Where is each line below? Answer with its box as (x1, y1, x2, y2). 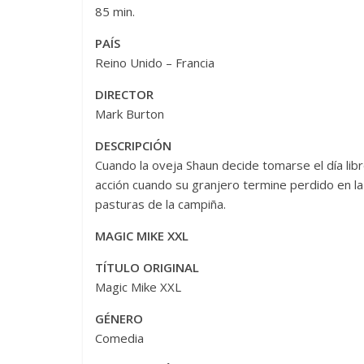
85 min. (95, 2, 135, 19)
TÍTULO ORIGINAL (95, 258, 199, 275)
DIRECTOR (95, 85, 154, 102)
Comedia (95, 329, 144, 346)
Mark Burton (95, 105, 164, 122)
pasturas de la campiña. (95, 195, 226, 212)
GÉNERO (95, 310, 143, 327)
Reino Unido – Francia (95, 54, 214, 71)
